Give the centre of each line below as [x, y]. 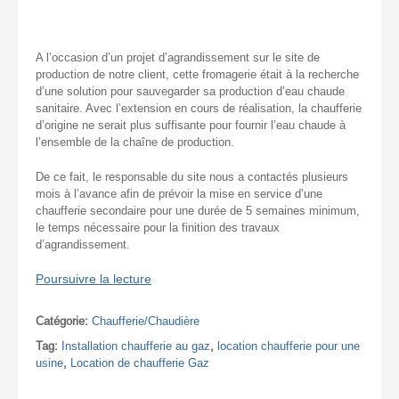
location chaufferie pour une [289, 346]
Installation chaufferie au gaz [136, 346]
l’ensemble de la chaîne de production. [135, 142]
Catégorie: [64, 321]
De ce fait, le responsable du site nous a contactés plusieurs [192, 176]
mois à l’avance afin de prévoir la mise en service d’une [179, 193]
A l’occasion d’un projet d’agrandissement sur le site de [178, 57]
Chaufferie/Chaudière [146, 321]
